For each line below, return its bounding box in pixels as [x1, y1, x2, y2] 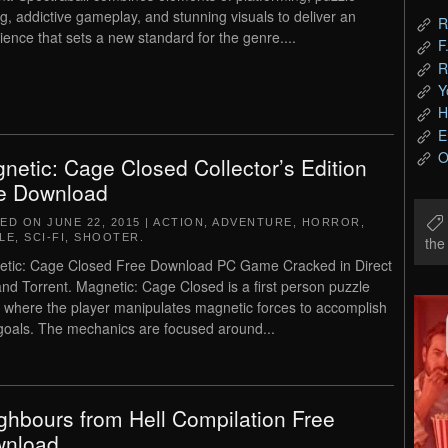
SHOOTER [74, 231, 140, 243]
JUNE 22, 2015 [47, 216, 141, 228]
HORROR [301, 216, 361, 228]
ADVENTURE [212, 216, 293, 228]
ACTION [153, 216, 204, 228]
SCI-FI [24, 231, 65, 243]
